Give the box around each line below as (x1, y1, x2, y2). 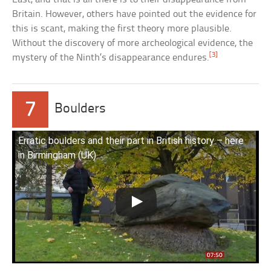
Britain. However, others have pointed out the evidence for (12, 9, 257, 20)
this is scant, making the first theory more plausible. (12, 24, 232, 34)
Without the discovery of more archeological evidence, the (12, 38, 253, 49)
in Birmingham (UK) (18, 149, 97, 162)
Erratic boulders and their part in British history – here (18, 135, 244, 147)
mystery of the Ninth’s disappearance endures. (12, 53, 210, 64)
